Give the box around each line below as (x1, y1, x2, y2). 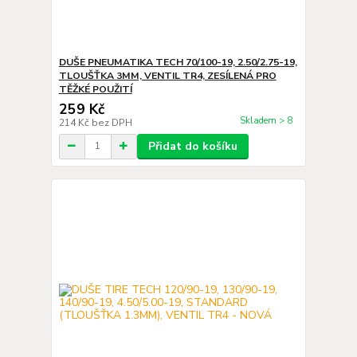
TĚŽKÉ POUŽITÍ (58, 82, 132, 96)
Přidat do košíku (147, 138, 237, 154)
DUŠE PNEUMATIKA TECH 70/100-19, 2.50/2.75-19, (58, 55, 297, 69)
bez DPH (91, 116, 132, 129)
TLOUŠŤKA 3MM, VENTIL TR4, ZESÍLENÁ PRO (58, 69, 277, 82)
